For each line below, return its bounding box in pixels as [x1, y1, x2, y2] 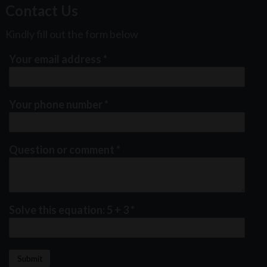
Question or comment [9, 143, 117, 157]
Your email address [9, 52, 104, 66]
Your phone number [9, 98, 105, 111]
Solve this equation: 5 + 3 [9, 203, 131, 216]
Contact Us [5, 2, 79, 19]
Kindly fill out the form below [5, 27, 139, 41]
